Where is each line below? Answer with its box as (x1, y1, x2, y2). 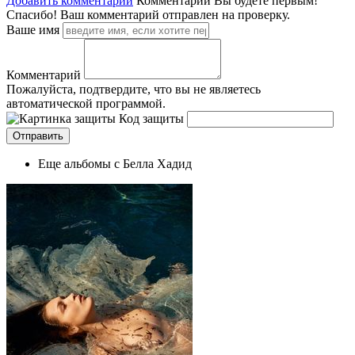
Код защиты (119, 111, 184, 125)
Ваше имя (6, 22, 59, 36)
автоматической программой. (6, 96, 166, 110)
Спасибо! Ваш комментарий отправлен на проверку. (6, 7, 290, 21)
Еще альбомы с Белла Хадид (38, 156, 192, 170)
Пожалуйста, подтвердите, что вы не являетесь (6, 82, 261, 96)
